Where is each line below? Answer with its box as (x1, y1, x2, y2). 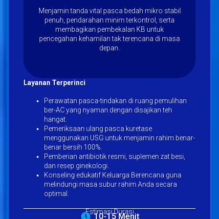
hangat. (44, 115, 67, 123)
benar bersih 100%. (44, 143, 102, 151)
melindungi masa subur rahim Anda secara (44, 180, 177, 188)
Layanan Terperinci (23, 78, 86, 87)
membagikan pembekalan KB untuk (55, 25, 164, 33)
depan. (99, 44, 120, 52)
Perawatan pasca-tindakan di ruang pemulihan (44, 96, 187, 105)
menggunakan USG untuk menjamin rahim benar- (44, 133, 195, 142)
